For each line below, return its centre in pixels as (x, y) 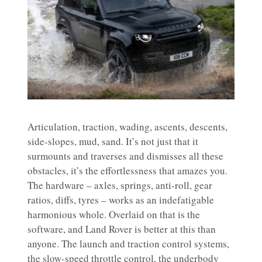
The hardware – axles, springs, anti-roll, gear (120, 185)
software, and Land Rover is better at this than (122, 229)
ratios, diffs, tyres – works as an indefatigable (121, 200)
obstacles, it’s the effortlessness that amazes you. (127, 171)
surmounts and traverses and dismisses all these (125, 156)
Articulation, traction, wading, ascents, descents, (127, 127)
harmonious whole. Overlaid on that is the (114, 215)
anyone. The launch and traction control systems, (128, 244)
